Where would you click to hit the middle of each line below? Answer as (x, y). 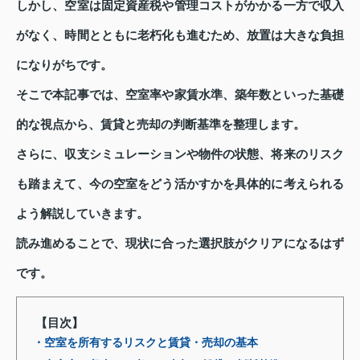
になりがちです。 (64, 65)
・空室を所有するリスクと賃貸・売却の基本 (145, 343)
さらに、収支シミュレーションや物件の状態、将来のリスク (180, 155)
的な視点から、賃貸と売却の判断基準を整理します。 (161, 125)
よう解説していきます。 (82, 214)
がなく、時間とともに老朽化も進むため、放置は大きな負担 (180, 36)
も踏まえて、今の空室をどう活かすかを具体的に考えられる (180, 184)
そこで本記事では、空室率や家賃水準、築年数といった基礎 (180, 95)
